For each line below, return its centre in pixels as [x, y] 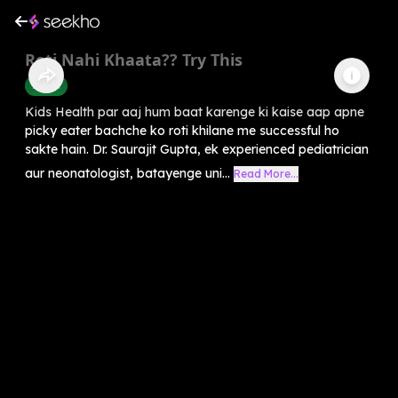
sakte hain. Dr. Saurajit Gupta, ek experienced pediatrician [197, 149]
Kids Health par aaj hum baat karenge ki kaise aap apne [195, 111]
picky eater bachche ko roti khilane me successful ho [182, 130]
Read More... [266, 173]
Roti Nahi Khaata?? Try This [134, 59]
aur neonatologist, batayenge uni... [127, 173]
